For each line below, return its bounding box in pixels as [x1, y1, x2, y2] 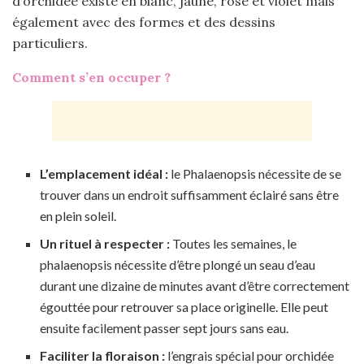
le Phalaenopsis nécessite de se [168, 166, 342, 182]
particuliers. [12, 35, 88, 52]
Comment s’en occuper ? [12, 69, 171, 86]
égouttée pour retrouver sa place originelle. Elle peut [40, 299, 329, 315]
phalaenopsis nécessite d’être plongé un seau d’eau [40, 257, 316, 273]
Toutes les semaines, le [170, 236, 297, 252]
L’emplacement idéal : [40, 166, 169, 182]
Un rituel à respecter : [40, 236, 171, 252]
